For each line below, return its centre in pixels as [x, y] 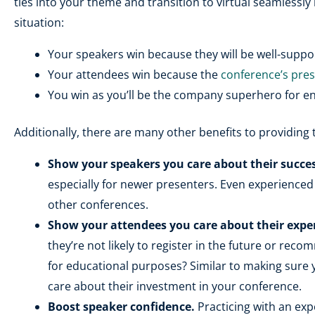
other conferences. [98, 205]
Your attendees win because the [134, 75]
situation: [39, 22]
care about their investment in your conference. [175, 286]
